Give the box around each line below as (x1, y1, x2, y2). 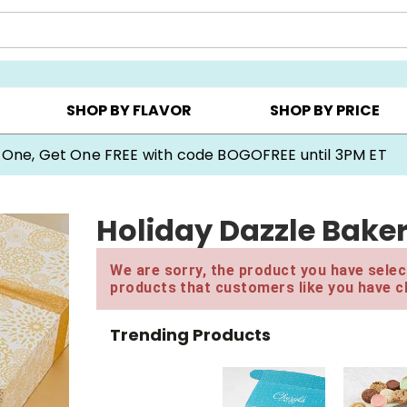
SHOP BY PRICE (270, 100, 381, 122)
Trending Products (110, 323, 272, 346)
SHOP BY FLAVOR (65, 100, 192, 122)
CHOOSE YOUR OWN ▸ (74, 39, 201, 55)
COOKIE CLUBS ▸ (259, 39, 352, 55)
